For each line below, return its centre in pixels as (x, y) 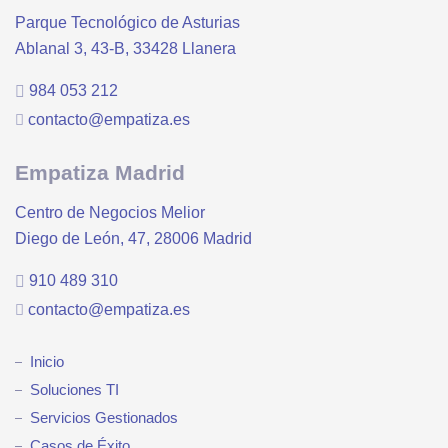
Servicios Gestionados (104, 418)
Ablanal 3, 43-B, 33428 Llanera (125, 49)
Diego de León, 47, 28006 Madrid (133, 239)
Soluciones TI (74, 390)
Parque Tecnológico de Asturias (127, 23)
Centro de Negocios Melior (110, 213)
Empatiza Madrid (100, 173)
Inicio (47, 362)
